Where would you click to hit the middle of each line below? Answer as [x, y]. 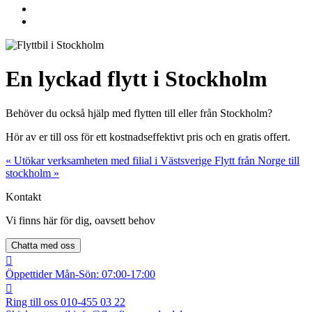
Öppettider [29, 274]
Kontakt [23, 196]
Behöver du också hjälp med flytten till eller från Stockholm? [139, 113]
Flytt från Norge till [257, 160]
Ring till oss [32, 302]
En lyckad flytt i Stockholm [136, 79]
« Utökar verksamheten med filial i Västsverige [110, 160]
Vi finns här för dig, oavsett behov [80, 220]
